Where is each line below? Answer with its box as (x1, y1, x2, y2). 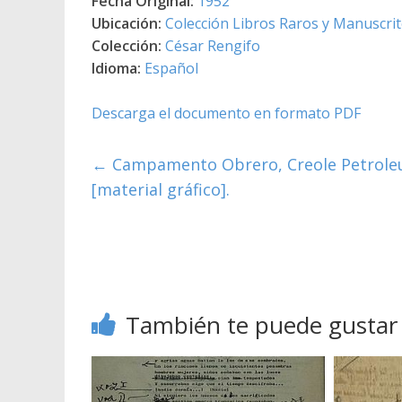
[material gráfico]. (92, 178, 230, 200)
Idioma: (92, 57, 141, 78)
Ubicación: (92, 13, 162, 33)
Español (144, 57, 198, 78)
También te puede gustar (126, 308, 398, 341)
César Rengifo (165, 35, 260, 56)
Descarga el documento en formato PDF (92, 102, 361, 123)
